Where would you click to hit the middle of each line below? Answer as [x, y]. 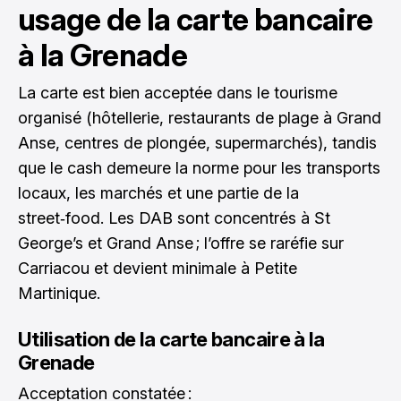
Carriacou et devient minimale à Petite [158, 268]
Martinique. [59, 293]
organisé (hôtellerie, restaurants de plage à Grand [200, 117]
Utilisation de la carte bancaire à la [171, 339]
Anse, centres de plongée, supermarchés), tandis [197, 142]
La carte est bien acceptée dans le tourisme [178, 92]
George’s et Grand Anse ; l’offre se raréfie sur [181, 243]
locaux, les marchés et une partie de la [158, 192]
